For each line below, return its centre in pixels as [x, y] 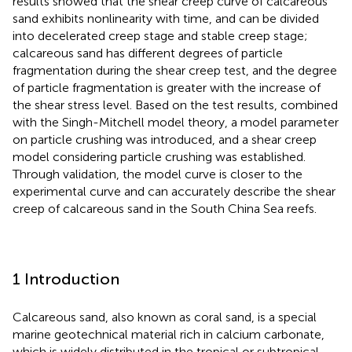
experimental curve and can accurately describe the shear [174, 191]
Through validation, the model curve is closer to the [158, 174]
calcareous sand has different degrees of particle [148, 53]
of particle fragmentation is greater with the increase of [167, 87]
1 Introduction [66, 279]
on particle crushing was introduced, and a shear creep [165, 139]
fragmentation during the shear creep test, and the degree [175, 70]
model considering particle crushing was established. [159, 156]
